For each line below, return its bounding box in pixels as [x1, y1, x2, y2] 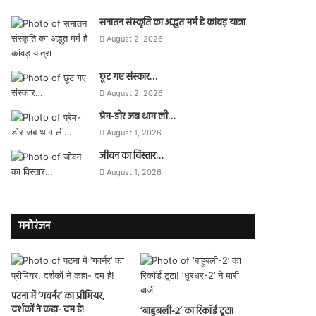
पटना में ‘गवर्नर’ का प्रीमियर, [11, 288, 105, 305]
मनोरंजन [18, 217, 51, 235]
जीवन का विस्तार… [99, 147, 164, 164]
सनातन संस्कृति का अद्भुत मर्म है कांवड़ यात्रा [99, 14, 246, 31]
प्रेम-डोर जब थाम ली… [99, 108, 176, 125]
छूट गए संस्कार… [99, 68, 157, 85]
